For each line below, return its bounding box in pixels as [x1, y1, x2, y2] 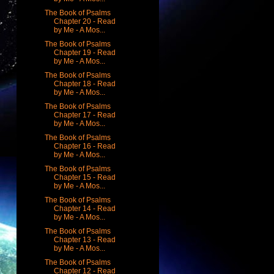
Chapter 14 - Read [53, 204, 116, 213]
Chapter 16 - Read [53, 141, 116, 150]
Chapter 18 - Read [53, 79, 116, 88]
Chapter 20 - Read [53, 17, 116, 26]
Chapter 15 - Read [53, 172, 116, 182]
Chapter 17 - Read [53, 110, 116, 119]
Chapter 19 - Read [53, 48, 116, 57]
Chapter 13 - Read [53, 235, 116, 244]
